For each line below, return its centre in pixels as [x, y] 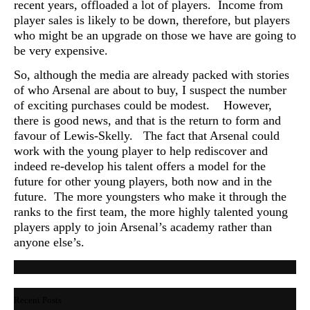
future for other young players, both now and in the [143, 182]
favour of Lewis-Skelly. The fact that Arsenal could [147, 136]
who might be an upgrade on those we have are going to [155, 35]
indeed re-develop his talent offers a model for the [140, 166]
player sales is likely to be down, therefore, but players [152, 20]
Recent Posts [38, 300]
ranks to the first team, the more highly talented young [151, 212]
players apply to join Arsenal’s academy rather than [143, 227]
